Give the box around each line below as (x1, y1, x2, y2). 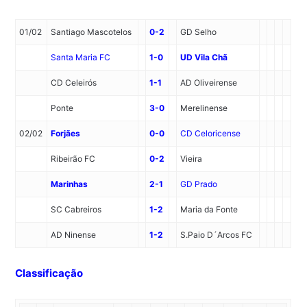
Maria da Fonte (180, 204, 238, 214)
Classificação (15, 266, 84, 280)
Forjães (51, 127, 81, 138)
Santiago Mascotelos (51, 26, 132, 37)
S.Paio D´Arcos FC (180, 229, 253, 240)
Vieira (180, 153, 203, 164)
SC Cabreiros (51, 204, 102, 214)
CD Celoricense (180, 127, 241, 138)
